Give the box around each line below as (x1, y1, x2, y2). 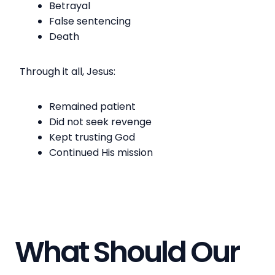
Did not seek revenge (49, 114, 152, 129)
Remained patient (49, 99, 136, 114)
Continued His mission (49, 145, 153, 160)
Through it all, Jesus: (15, 64, 120, 79)
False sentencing (49, 14, 131, 28)
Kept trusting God (49, 130, 135, 144)
